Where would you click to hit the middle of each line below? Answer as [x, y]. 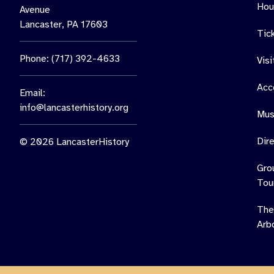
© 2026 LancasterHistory [74, 142]
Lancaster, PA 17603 [64, 24]
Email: [32, 93]
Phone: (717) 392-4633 [70, 58]
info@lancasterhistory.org [74, 107]
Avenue [35, 9]
